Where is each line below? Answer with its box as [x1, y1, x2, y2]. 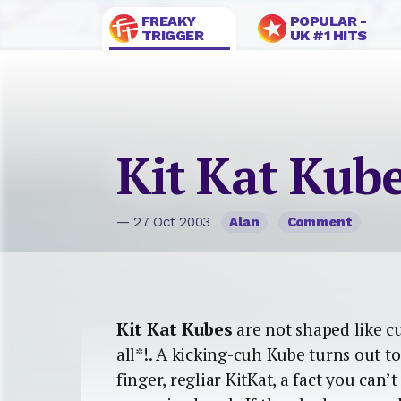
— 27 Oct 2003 [116, 214, 215, 231]
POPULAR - [289, 13, 367, 30]
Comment [286, 214, 353, 231]
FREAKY [141, 13, 196, 30]
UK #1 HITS [289, 27, 367, 44]
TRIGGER [141, 27, 204, 44]
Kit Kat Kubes [116, 317, 233, 341]
